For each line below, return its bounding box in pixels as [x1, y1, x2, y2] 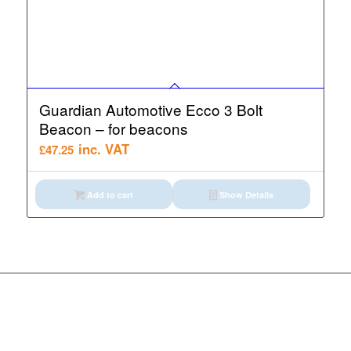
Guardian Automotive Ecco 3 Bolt [38, 99, 262, 121]
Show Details [217, 189, 274, 201]
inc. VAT [78, 139, 129, 159]
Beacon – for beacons [38, 118, 188, 139]
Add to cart [84, 189, 133, 201]
